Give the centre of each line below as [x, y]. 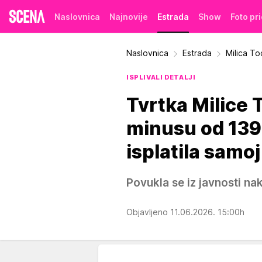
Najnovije [129, 16]
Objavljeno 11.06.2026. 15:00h [187, 212]
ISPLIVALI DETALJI [161, 77]
